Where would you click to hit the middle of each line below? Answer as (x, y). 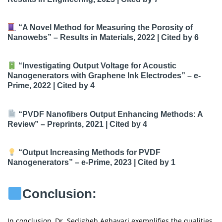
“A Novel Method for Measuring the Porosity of (106, 28)
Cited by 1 (157, 162)
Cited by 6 (180, 38)
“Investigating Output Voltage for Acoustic (98, 66)
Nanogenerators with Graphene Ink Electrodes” (96, 76)
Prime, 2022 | (32, 86)
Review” (23, 124)
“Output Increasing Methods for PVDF (90, 152)
